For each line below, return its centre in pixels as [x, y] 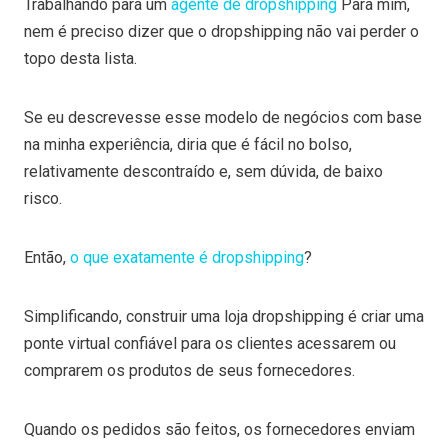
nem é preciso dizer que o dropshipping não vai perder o [221, 31]
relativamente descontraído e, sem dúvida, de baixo [203, 171]
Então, [47, 257]
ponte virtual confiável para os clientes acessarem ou [210, 343]
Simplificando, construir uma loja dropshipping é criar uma [224, 316]
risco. [43, 198]
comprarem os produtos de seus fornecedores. [191, 370]
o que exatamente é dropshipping [187, 257]
